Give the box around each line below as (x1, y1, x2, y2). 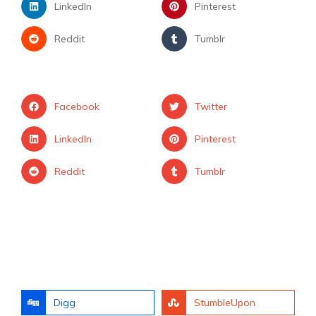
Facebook (54, 100, 99, 113)
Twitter (194, 100, 227, 113)
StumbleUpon (194, 296, 256, 309)
